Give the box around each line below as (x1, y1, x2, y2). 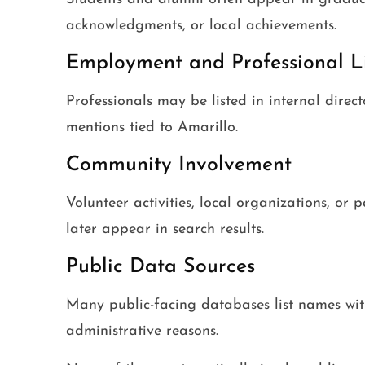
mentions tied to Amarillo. (65, 120, 238, 136)
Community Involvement (65, 155, 292, 176)
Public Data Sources (65, 257, 255, 278)
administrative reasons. (65, 323, 218, 340)
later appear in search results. (65, 222, 264, 238)
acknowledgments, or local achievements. (65, 18, 336, 34)
